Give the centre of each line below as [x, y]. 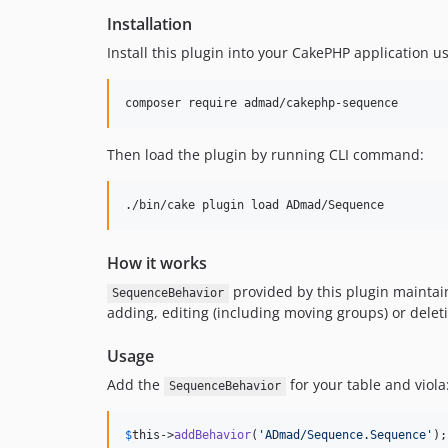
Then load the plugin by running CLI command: [265, 155]
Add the [135, 385]
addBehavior [212, 435]
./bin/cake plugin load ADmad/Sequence [254, 205]
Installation [149, 24]
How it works [157, 263]
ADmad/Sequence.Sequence [345, 435]
